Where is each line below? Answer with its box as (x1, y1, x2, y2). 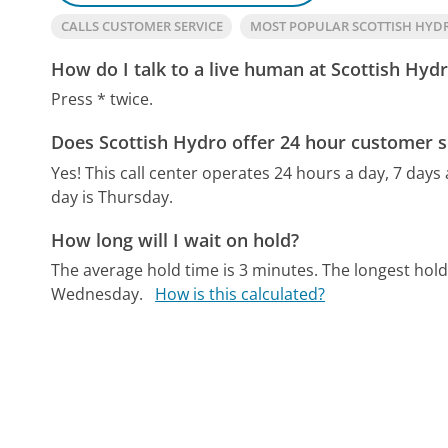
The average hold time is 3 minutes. (51, 259, 319, 282)
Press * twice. (51, 88, 154, 111)
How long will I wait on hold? (51, 227, 300, 252)
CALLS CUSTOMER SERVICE (60, 16, 223, 35)
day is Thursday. (51, 185, 174, 208)
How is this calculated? (155, 283, 326, 306)
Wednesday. (51, 283, 144, 306)
